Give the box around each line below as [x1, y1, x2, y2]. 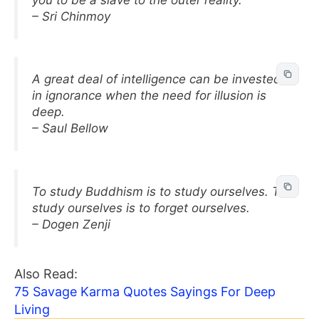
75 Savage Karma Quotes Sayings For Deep [14, 284, 276, 299]
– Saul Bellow [32, 121, 108, 135]
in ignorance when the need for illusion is [32, 88, 266, 103]
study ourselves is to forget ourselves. [32, 200, 250, 215]
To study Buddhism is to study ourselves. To [32, 184, 286, 199]
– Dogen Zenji [32, 216, 110, 231]
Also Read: [14, 266, 81, 281]
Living [14, 302, 50, 317]
